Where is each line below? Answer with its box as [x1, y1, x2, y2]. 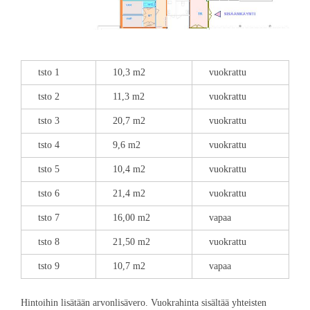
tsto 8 [38, 236, 60, 247]
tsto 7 [38, 212, 60, 223]
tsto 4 [38, 139, 60, 150]
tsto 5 [38, 163, 60, 174]
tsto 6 [38, 188, 60, 199]
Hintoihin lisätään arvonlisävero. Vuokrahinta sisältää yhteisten [21, 297, 266, 308]
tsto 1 [38, 66, 60, 77]
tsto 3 [38, 115, 60, 126]
